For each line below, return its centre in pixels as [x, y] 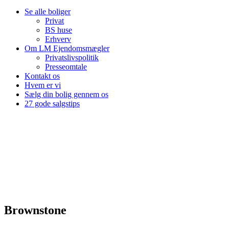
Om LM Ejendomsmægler [67, 48]
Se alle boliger [48, 12]
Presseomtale [66, 67]
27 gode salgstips [52, 104]
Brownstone [35, 210]
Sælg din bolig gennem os [66, 94]
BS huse [59, 30]
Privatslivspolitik [72, 58]
